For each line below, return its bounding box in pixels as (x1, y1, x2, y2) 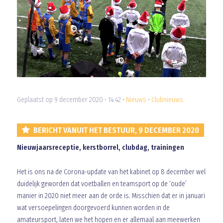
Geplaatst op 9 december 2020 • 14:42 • (16, 96, 126, 105)
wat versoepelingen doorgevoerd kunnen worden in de (16, 204, 170, 213)
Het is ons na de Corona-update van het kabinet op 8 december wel (16, 168, 206, 177)
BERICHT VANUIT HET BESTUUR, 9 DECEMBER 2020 (33, 125, 199, 135)
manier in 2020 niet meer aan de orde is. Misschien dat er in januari (16, 192, 205, 201)
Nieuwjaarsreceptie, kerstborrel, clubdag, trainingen (16, 143, 184, 152)
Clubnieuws (151, 96, 183, 105)
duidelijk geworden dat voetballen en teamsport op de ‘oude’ (16, 180, 187, 189)
